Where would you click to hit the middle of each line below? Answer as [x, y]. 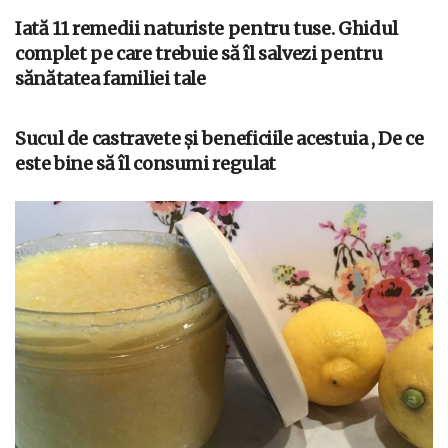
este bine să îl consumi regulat [145, 163]
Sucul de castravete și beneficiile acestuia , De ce [219, 138]
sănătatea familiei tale [110, 78]
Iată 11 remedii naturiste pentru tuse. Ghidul [206, 28]
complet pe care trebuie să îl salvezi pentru [199, 53]
